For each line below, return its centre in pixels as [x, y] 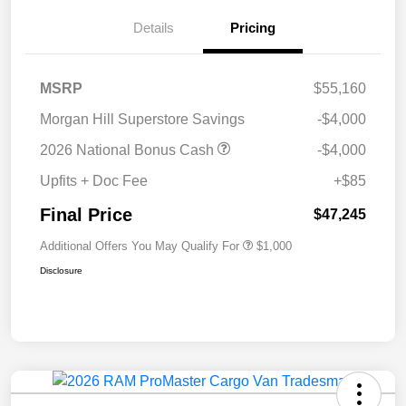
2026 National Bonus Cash [129, 150]
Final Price [86, 214]
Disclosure [61, 270]
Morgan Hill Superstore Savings [142, 119]
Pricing [253, 27]
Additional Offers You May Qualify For [140, 246]
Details [153, 27]
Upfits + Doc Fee [94, 180]
